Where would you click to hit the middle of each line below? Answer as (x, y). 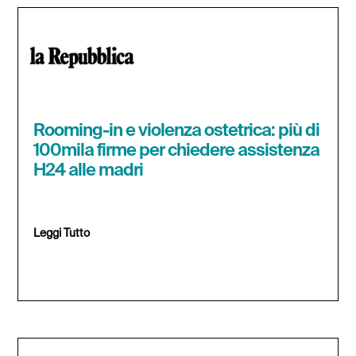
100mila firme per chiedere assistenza (177, 151)
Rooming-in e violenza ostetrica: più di (177, 132)
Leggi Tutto (62, 234)
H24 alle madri (89, 171)
